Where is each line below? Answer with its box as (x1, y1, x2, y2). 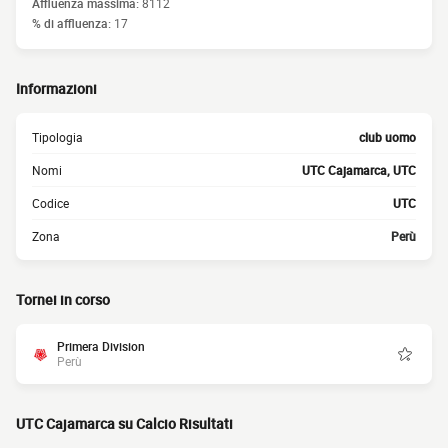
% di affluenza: (32, 15, 114, 31)
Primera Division (57, 338, 145, 354)
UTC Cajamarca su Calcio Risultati (16, 414, 233, 433)
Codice (32, 195, 69, 211)
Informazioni (16, 79, 97, 98)
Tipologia (32, 129, 83, 145)
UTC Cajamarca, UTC (302, 162, 416, 178)
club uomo (359, 129, 416, 145)
